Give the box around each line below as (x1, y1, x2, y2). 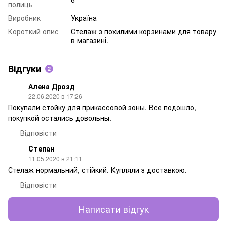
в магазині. (71, 34, 108, 45)
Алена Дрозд (28, 81, 75, 91)
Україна (71, 12, 97, 23)
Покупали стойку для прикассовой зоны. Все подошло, (8, 102, 196, 112)
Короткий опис (8, 26, 59, 36)
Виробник (8, 12, 41, 23)
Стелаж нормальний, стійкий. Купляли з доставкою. (8, 164, 187, 175)
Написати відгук (78, 202, 149, 216)
